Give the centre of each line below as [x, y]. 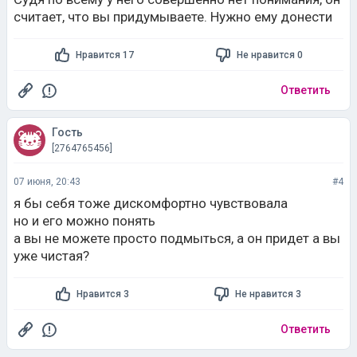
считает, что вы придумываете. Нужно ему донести [173, 17]
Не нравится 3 [268, 294]
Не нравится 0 [269, 55]
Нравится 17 [104, 55]
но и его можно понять [84, 221]
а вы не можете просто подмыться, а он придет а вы [177, 238]
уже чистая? [51, 256]
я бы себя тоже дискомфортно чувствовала [151, 203]
